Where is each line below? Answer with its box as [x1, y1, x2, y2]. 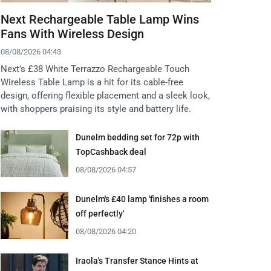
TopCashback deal [76, 147, 146, 157]
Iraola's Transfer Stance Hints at [76, 256, 198, 266]
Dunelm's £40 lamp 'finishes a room [76, 194, 209, 204]
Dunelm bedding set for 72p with [76, 132, 200, 143]
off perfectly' [76, 209, 124, 219]
